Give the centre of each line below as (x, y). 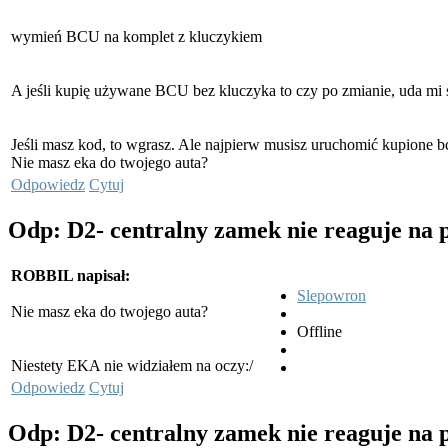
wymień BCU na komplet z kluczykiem (136, 37)
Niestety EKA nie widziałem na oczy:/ (132, 365)
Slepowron (331, 295)
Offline (319, 331)
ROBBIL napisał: (70, 275)
